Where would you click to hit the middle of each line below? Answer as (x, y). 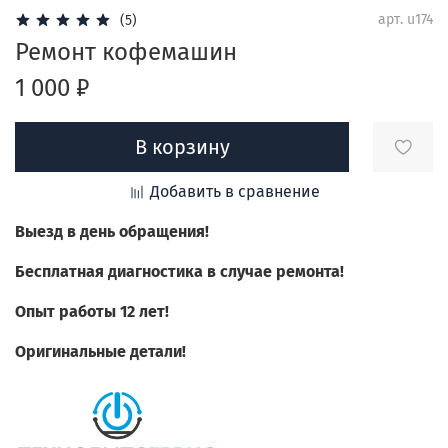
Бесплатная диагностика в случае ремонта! (179, 272)
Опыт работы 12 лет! (92, 312)
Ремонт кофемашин (126, 52)
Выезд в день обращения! (112, 232)
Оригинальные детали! (100, 352)
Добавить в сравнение (234, 192)
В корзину (182, 146)
